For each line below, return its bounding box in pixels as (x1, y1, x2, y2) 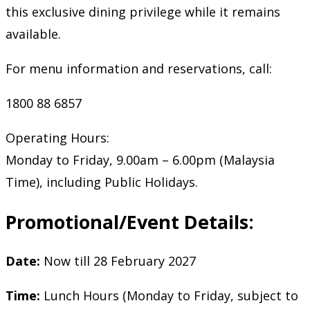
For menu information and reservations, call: (6, 60, 272, 77)
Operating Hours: (6, 129, 109, 147)
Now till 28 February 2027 (40, 252, 196, 269)
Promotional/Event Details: (6, 208, 254, 235)
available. (6, 26, 61, 43)
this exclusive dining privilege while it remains (6, 3, 280, 21)
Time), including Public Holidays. (6, 174, 198, 191)
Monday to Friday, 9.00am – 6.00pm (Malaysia (6, 152, 275, 169)
